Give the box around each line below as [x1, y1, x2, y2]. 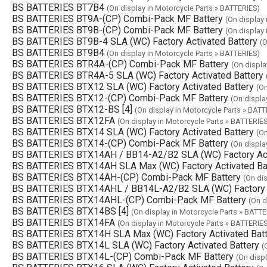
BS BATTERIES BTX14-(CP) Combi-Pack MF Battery [12, 137, 228, 149]
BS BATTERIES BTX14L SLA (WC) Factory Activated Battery [12, 239, 259, 251]
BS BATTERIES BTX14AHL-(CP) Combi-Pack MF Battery [12, 194, 246, 206]
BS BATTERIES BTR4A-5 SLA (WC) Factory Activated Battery [12, 69, 263, 81]
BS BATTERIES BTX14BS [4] [12, 205, 129, 217]
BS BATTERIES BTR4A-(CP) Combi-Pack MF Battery [12, 58, 229, 70]
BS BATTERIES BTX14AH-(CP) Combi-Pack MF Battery [12, 171, 241, 183]
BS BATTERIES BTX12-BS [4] [12, 103, 132, 115]
